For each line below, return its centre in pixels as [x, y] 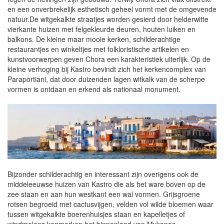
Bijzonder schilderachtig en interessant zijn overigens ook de [103, 174]
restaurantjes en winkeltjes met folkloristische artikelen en [98, 49]
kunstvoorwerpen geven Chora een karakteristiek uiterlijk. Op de [109, 59]
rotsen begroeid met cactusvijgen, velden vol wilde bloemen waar [110, 204]
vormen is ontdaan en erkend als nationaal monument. [94, 89]
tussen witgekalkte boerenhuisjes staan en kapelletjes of [96, 214]
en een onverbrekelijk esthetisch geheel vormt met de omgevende [112, 9]
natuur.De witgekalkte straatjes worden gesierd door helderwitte [108, 19]
